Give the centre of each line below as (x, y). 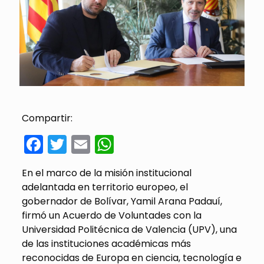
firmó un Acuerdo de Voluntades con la (111, 216)
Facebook (88, 144)
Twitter (97, 144)
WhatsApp (162, 144)
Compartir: (47, 118)
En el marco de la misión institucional (106, 173)
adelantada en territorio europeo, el (105, 187)
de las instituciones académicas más (106, 244)
